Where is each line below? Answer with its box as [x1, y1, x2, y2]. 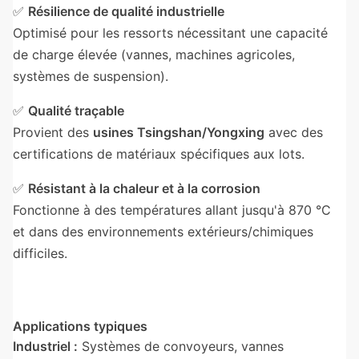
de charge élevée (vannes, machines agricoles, [13, 46, 295, 63]
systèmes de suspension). [13, 68, 168, 84]
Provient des [13, 124, 93, 140]
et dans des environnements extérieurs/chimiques [13, 224, 313, 240]
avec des [264, 124, 323, 140]
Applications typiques [13, 318, 147, 334]
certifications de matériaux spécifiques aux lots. [13, 146, 305, 162]
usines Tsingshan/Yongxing [93, 124, 264, 140]
